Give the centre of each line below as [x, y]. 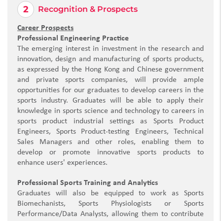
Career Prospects [45, 28]
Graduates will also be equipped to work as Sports [110, 194]
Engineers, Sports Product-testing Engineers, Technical [110, 132]
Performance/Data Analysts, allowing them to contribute [110, 214]
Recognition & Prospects [88, 9]
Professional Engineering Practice [73, 39]
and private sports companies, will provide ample [110, 80]
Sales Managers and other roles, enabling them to [110, 142]
